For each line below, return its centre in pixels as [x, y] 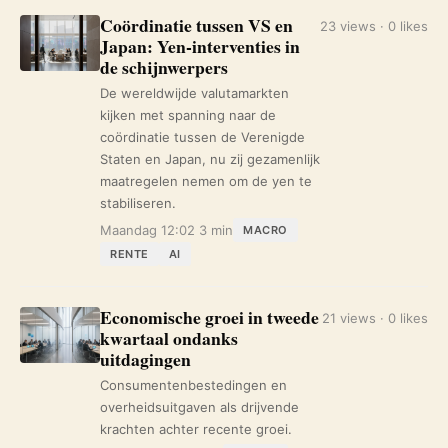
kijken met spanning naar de [188, 115]
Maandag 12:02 [147, 230]
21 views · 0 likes [375, 318]
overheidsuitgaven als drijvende [199, 407]
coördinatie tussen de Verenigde [202, 137]
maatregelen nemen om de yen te [206, 181]
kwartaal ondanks [169, 338]
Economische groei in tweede [209, 317]
